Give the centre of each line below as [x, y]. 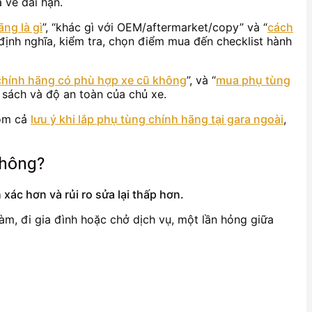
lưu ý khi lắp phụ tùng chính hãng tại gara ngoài [157, 119]
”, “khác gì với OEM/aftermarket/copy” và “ [155, 27]
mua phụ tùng [253, 80]
